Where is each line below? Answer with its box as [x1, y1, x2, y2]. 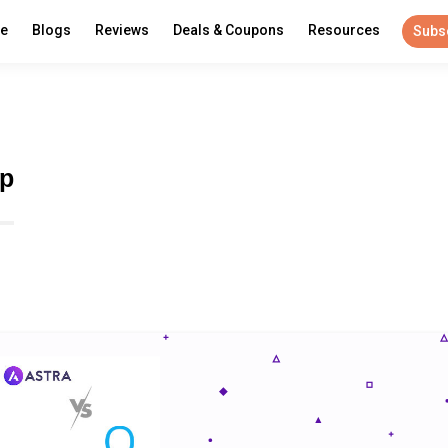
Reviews [95, 22, 149, 39]
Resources [308, 22, 380, 39]
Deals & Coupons [173, 22, 284, 39]
